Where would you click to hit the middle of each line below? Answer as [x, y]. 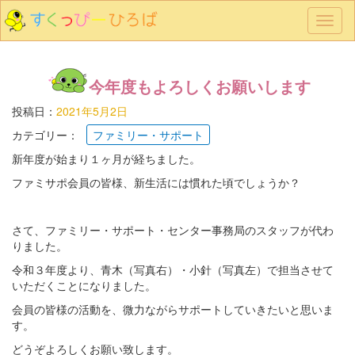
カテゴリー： [45, 135]
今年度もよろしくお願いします [200, 86]
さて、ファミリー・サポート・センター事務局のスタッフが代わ [173, 230]
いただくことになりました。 [84, 285]
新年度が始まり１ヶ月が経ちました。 [106, 158]
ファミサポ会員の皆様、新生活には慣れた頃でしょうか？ [156, 182]
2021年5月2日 [92, 111]
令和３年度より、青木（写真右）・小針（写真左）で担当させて [173, 269]
